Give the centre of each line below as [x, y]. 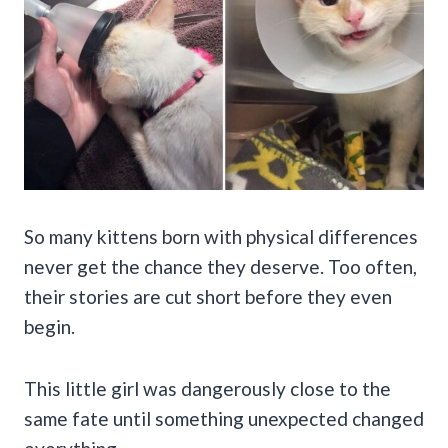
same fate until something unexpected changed [224, 418]
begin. [49, 326]
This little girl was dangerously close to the [207, 388]
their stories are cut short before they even [208, 296]
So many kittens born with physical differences [221, 236]
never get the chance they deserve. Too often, [220, 266]
